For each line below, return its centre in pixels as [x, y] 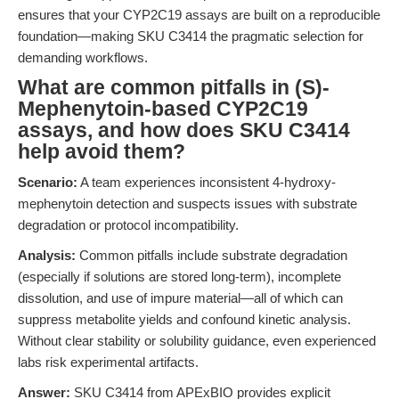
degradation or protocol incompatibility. [128, 225]
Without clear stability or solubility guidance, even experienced [197, 341]
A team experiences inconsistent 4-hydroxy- [207, 182]
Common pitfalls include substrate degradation [212, 255]
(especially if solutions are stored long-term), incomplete [179, 277]
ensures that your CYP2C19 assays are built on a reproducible [199, 15]
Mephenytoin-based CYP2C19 [163, 109]
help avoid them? [102, 152]
